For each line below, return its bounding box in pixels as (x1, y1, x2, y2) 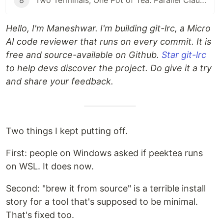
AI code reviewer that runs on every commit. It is (6, 36, 211, 47)
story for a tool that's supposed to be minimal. (6, 196, 198, 207)
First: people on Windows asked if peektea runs (6, 148, 203, 159)
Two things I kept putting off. (6, 126, 128, 137)
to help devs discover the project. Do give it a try (6, 63, 212, 74)
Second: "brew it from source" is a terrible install (6, 183, 206, 194)
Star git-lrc (162, 50, 206, 60)
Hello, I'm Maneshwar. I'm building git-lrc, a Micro (6, 23, 211, 34)
